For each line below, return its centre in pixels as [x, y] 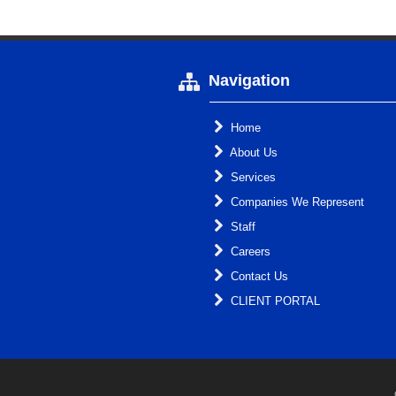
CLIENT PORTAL [274, 301]
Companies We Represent [296, 202]
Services [251, 178]
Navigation [247, 81]
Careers [249, 252]
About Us [252, 153]
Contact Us [258, 277]
